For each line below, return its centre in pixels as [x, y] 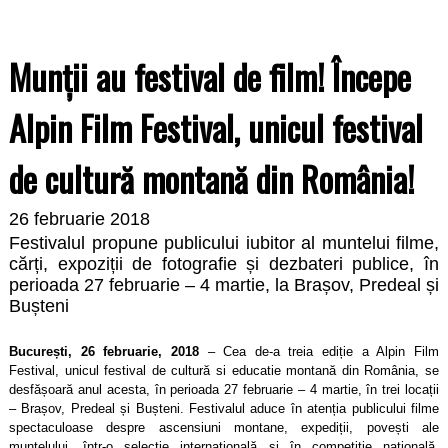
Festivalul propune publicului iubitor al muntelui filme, [224, 242]
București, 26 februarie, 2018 [104, 351]
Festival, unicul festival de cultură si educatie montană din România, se [224, 370]
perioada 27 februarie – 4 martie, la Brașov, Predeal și [224, 284]
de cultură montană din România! [211, 178]
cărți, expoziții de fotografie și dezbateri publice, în [224, 263]
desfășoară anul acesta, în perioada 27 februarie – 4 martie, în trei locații [224, 389]
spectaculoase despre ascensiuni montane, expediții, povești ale [224, 427]
